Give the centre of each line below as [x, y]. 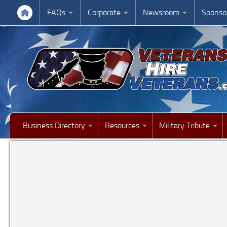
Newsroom [161, 12]
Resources [122, 125]
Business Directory [54, 125]
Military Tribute [184, 125]
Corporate [104, 12]
